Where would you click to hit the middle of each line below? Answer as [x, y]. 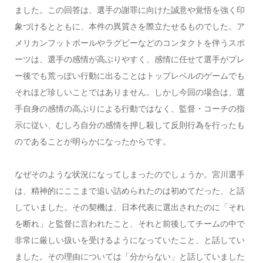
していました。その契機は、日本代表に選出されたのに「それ [129, 208]
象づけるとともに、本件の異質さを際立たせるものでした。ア [129, 27]
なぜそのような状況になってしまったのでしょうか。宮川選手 [129, 175]
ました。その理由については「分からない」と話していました [129, 257]
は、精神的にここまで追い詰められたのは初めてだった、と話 [129, 191]
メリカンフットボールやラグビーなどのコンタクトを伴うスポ [129, 43]
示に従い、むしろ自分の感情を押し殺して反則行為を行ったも [129, 125]
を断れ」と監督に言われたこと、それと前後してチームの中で [129, 224]
